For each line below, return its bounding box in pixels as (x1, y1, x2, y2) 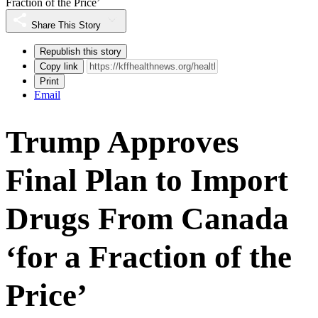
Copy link (40, 60, 78, 72)
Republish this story (40, 45, 121, 57)
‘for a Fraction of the (6, 238, 292, 275)
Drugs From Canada (6, 200, 289, 236)
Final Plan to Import (6, 162, 288, 198)
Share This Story (31, 19, 101, 31)
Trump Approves (6, 124, 239, 160)
